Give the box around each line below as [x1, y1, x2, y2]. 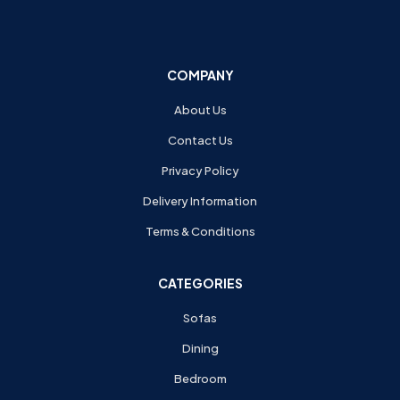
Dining [181, 340, 219, 355]
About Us [173, 102, 227, 117]
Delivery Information [143, 193, 257, 208]
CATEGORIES [157, 274, 243, 291]
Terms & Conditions [145, 223, 255, 238]
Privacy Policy [161, 162, 239, 178]
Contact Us [167, 132, 233, 147]
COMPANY [166, 66, 234, 83]
